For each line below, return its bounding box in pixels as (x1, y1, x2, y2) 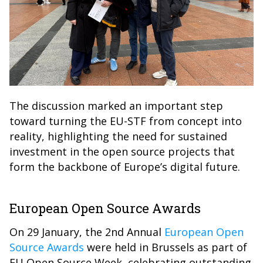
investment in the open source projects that (9, 144, 235, 159)
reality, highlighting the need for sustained (9, 129, 227, 143)
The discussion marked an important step (9, 99, 223, 113)
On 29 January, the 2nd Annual (9, 225, 164, 239)
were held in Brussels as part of (84, 240, 247, 254)
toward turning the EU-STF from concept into (9, 114, 242, 128)
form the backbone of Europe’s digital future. (9, 160, 240, 174)
